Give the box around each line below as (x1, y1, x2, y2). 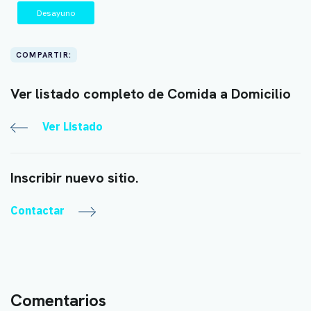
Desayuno (37, 7, 75, 18)
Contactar (10, 203, 65, 217)
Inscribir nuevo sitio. (10, 168, 139, 187)
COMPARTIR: (16, 49, 72, 60)
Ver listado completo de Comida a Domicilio (10, 84, 291, 103)
